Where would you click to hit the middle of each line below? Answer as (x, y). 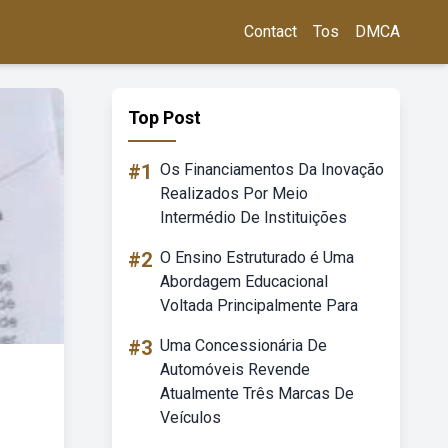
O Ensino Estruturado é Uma (257, 257)
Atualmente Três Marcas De (257, 393)
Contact (270, 31)
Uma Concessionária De (243, 345)
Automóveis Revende (235, 369)
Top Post (164, 117)
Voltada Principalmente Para (259, 305)
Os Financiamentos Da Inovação (272, 169)
